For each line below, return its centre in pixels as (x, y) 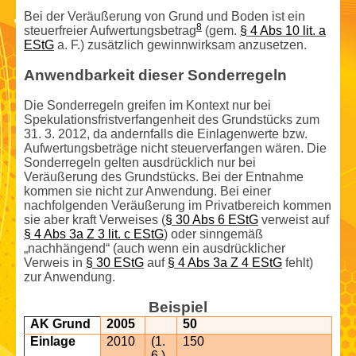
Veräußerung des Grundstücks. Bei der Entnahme (164, 176)
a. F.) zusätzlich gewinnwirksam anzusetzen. (180, 44)
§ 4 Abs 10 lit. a (283, 30)
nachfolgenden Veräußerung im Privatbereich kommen (178, 205)
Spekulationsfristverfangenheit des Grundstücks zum (172, 119)
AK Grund (61, 323)
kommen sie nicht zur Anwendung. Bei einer (147, 191)
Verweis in (55, 262)
